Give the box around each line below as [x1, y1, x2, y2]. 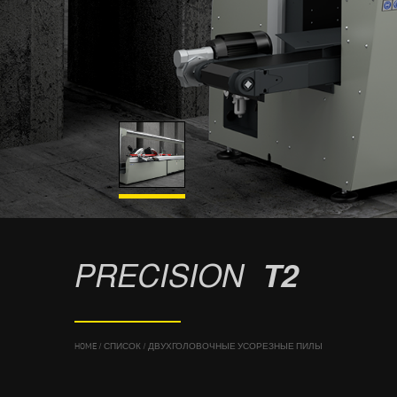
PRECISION [74, 253, 244, 298]
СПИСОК [103, 341, 141, 352]
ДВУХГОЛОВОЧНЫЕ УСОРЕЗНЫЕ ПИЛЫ [147, 341, 323, 352]
